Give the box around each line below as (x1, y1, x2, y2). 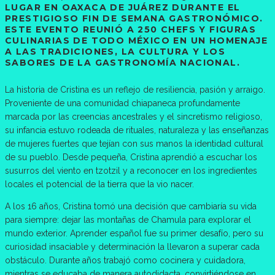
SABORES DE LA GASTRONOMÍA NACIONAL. (5, 57, 240, 69)
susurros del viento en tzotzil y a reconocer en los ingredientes (5, 165, 257, 176)
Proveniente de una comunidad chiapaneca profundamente (5, 98, 240, 108)
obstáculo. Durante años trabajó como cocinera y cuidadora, (5, 255, 246, 265)
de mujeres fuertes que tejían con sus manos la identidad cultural (5, 138, 263, 149)
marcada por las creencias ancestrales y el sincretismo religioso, (5, 111, 262, 122)
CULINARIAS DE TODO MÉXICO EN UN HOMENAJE (5, 35, 268, 47)
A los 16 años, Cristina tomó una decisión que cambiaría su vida (5, 201, 257, 211)
